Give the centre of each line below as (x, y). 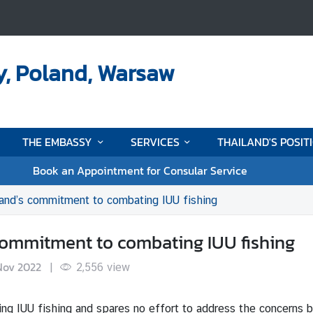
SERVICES (155, 141)
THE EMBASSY (58, 141)
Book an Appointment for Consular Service (140, 170)
